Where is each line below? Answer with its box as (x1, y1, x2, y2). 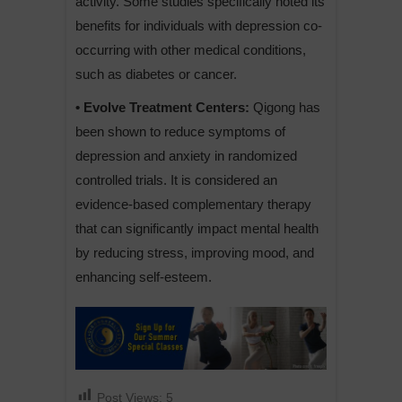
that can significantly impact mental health (75, 221, 319, 236)
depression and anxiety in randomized (75, 148, 297, 163)
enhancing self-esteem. (75, 269, 212, 284)
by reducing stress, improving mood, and (75, 245, 314, 260)
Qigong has (249, 100, 320, 115)
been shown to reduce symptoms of (75, 124, 285, 139)
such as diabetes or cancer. (75, 66, 237, 82)
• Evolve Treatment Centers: (75, 100, 249, 115)
